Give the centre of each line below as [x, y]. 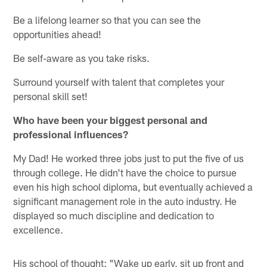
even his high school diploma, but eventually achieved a [133, 186]
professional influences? [71, 134]
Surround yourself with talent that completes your [119, 81]
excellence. [38, 229]
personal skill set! [51, 96]
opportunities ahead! [58, 34]
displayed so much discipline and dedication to [114, 215]
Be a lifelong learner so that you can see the [107, 19]
